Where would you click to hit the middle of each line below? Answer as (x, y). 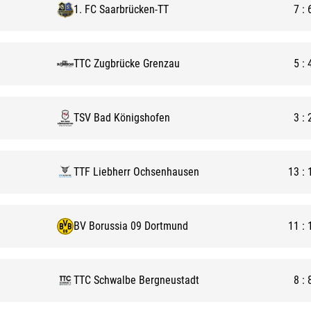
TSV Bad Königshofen (122, 118)
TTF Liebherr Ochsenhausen (136, 172)
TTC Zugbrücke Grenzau (127, 64)
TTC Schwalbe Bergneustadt (136, 280)
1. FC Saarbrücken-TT (121, 9)
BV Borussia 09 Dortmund (131, 226)
